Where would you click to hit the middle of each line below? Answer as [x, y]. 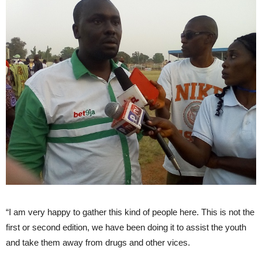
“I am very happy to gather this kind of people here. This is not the [130, 212]
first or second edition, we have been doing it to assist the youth [126, 227]
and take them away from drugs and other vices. [98, 242]
